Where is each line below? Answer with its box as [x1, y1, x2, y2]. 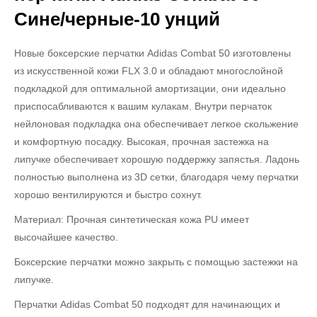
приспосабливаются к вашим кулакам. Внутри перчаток [14, 100, 272, 113]
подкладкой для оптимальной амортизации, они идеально [14, 83, 286, 95]
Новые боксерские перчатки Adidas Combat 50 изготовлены [14, 47, 291, 59]
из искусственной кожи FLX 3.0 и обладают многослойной [14, 65, 283, 77]
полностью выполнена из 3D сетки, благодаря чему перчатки [14, 171, 299, 183]
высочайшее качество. [14, 231, 118, 243]
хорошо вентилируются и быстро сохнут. [14, 189, 202, 201]
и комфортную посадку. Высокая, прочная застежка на [14, 136, 269, 148]
